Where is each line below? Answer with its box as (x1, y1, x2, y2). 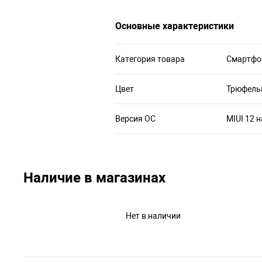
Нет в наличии (125, 211, 181, 220)
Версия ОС (115, 113, 156, 123)
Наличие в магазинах (23, 169, 166, 186)
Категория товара (115, 54, 185, 64)
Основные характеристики (115, 20, 234, 32)
